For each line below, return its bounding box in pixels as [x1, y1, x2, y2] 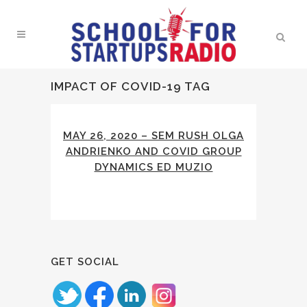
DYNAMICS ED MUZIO [94, 161, 213, 173]
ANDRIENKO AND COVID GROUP [65, 145, 242, 158]
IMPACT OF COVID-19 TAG [51, 79, 210, 93]
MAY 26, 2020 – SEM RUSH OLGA [63, 130, 244, 142]
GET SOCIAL [51, 256, 119, 268]
